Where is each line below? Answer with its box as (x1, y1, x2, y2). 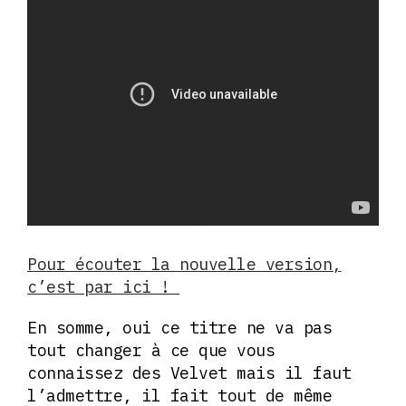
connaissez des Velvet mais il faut (27, 362, 351, 383)
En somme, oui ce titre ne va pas (27, 316, 332, 338)
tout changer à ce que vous (27, 339, 275, 361)
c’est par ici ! (27, 275, 179, 297)
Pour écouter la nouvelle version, (27, 253, 342, 275)
